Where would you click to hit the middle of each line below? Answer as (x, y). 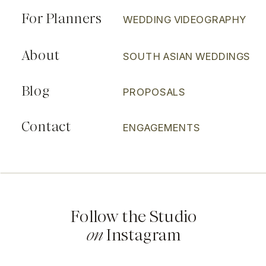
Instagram (142, 235)
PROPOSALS (154, 92)
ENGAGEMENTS (162, 128)
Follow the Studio (134, 216)
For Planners (62, 19)
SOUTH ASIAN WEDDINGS (187, 56)
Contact (46, 127)
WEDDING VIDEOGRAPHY (185, 20)
